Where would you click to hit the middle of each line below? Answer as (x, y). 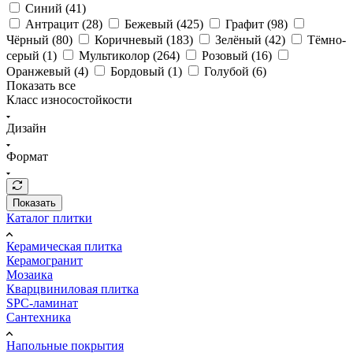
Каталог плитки (49, 217)
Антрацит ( (56, 24)
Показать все (41, 85)
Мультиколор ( (118, 55)
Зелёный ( (242, 39)
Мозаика (30, 274)
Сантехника (39, 317)
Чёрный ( (31, 39)
